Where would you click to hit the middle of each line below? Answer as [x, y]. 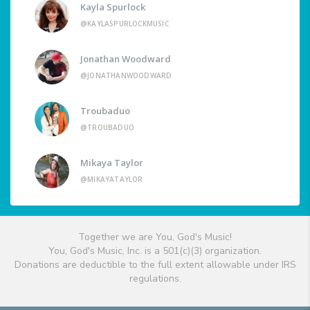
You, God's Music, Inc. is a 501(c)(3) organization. [155, 250]
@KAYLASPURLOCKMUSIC [125, 23]
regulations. [155, 278]
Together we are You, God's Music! [155, 237]
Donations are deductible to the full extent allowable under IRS [155, 264]
